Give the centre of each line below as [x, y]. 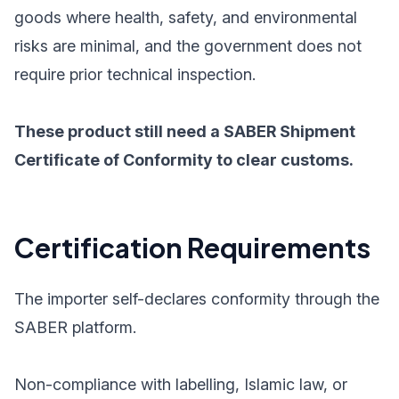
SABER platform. [75, 327]
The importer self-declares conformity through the [197, 299]
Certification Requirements [192, 248]
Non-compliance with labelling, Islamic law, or [181, 384]
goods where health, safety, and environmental [186, 17]
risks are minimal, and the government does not [188, 46]
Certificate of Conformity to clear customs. [184, 160]
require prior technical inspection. [135, 74]
